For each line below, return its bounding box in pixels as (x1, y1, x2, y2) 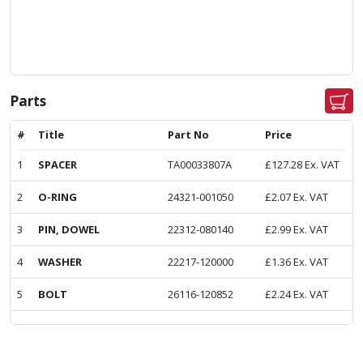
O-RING (38, 190, 77, 205)
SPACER (38, 157, 77, 173)
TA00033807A (168, 157, 232, 173)
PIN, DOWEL (38, 222, 100, 237)
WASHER (38, 254, 82, 270)
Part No (168, 127, 209, 143)
